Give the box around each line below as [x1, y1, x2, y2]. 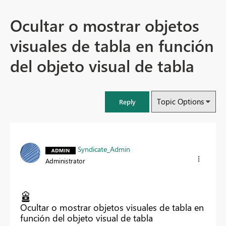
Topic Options [157, 96, 204, 107]
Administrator [45, 156, 85, 165]
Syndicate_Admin [78, 144, 130, 154]
